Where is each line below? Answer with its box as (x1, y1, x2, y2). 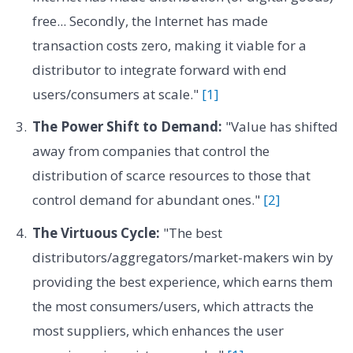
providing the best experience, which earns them (32, 272, 333, 291)
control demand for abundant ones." (32, 191, 263, 210)
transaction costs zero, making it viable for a (32, 35, 307, 54)
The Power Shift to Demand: (32, 117, 222, 136)
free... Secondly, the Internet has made (32, 11, 268, 30)
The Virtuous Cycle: (32, 223, 160, 242)
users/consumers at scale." (32, 84, 202, 103)
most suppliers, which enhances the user (32, 321, 284, 340)
